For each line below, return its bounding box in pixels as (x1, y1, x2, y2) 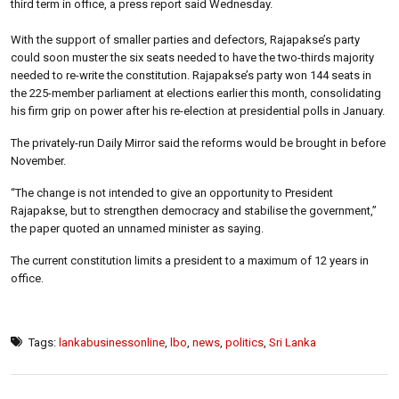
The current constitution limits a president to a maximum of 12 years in (11, 253, 369, 267)
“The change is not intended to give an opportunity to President (11, 185, 333, 199)
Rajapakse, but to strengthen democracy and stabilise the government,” (11, 203, 377, 217)
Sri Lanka (269, 335, 316, 349)
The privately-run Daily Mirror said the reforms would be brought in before (11, 135, 386, 150)
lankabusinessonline (59, 335, 165, 349)
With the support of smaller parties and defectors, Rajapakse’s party (11, 32, 360, 46)
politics (225, 335, 264, 349)
